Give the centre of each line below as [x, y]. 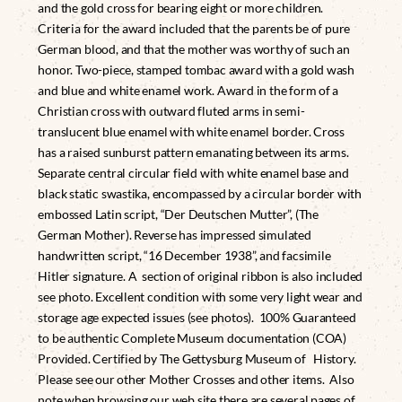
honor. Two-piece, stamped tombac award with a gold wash [197, 70]
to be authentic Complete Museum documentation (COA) [192, 338]
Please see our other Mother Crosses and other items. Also [196, 380]
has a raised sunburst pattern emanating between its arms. [193, 153]
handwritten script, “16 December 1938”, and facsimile [184, 256]
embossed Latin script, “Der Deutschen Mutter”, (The [178, 214]
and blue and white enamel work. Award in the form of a [188, 91]
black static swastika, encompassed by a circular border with [200, 194]
